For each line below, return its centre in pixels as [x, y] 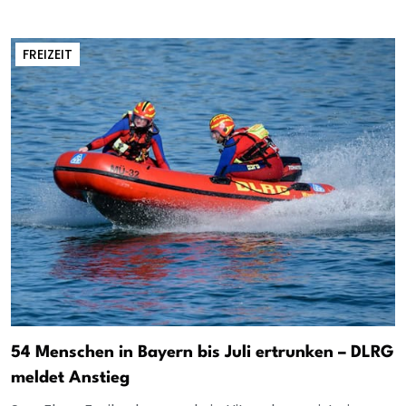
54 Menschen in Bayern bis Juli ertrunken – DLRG [203, 352]
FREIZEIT [48, 54]
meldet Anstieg [70, 377]
